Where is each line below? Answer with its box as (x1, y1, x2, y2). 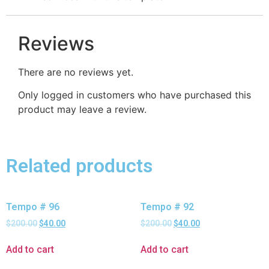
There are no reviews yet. (18, 65, 133, 78)
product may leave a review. (18, 103, 147, 116)
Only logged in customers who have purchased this (18, 89, 251, 101)
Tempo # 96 (6, 201, 59, 213)
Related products (6, 154, 153, 177)
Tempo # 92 (141, 201, 194, 213)
